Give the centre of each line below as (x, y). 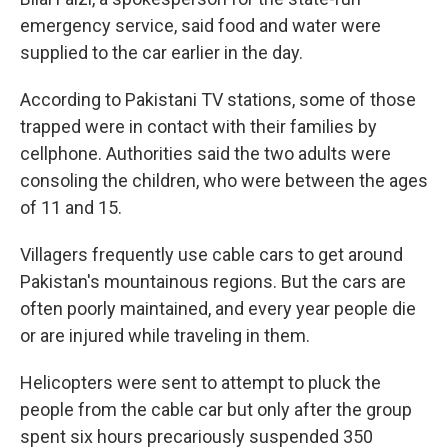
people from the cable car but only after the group (216, 409)
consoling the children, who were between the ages (224, 180)
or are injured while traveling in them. (165, 335)
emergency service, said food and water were (200, 25)
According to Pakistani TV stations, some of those (218, 99)
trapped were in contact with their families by (198, 126)
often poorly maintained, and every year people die (218, 308)
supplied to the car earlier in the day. (161, 52)
